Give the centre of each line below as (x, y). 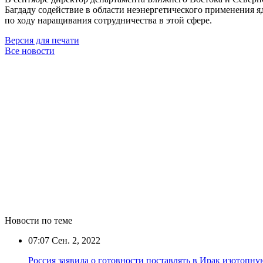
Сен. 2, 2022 (75, 240)
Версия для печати (42, 40)
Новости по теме (38, 220)
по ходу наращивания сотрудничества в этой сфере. (108, 20)
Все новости (30, 50)
